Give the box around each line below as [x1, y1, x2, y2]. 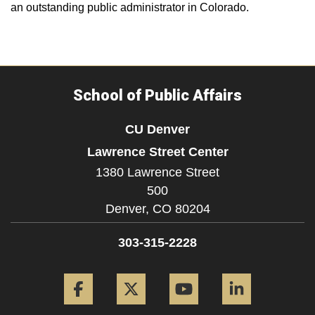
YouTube [208, 264, 253, 276]
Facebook [103, 264, 153, 276]
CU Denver [125, 122, 190, 136]
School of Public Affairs [73, 86, 242, 104]
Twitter [155, 264, 188, 276]
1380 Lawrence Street [96, 165, 219, 179]
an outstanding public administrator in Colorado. [11, 1, 249, 13]
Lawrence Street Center [86, 144, 229, 159]
